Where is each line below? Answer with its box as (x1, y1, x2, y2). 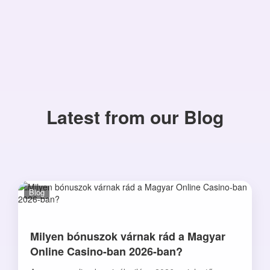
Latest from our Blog (46, 104, 224, 130)
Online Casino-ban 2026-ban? (30, 243, 183, 259)
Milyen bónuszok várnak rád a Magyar (30, 228, 225, 244)
